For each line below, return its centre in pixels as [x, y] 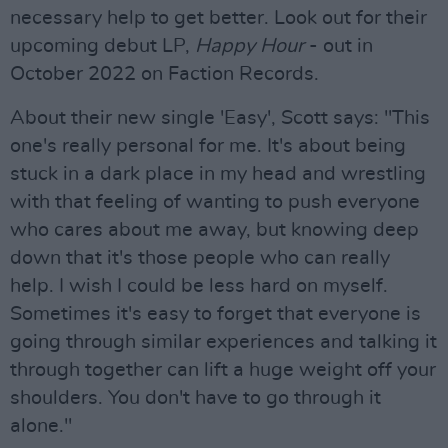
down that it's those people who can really [200, 257]
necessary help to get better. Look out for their [218, 17]
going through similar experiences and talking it [223, 341]
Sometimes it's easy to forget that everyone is [215, 313]
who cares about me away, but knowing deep [214, 229]
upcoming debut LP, [102, 45]
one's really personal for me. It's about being [208, 145]
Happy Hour [249, 45]
